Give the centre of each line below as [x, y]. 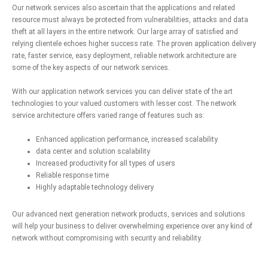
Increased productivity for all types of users [106, 164]
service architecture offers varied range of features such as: [108, 116]
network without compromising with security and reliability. [107, 238]
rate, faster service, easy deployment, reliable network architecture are [124, 56]
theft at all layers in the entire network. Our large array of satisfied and [125, 32]
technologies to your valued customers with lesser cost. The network [124, 104]
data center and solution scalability [93, 152]
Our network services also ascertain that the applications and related [124, 8]
